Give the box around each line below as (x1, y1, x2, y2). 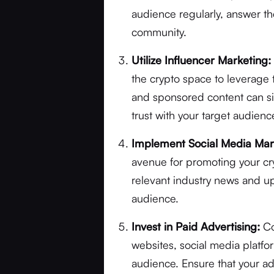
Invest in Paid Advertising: (131, 220, 261, 233)
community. (131, 25, 187, 39)
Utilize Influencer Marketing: (131, 53, 272, 67)
